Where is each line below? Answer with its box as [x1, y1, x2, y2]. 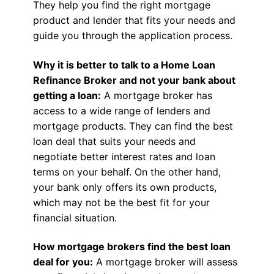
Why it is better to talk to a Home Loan [32, 58, 215, 71]
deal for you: [32, 256, 93, 268]
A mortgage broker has [100, 89, 212, 102]
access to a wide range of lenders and [32, 104, 210, 117]
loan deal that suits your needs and [32, 135, 196, 147]
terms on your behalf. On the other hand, [32, 165, 221, 178]
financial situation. [32, 211, 117, 224]
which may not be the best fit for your [32, 196, 210, 209]
